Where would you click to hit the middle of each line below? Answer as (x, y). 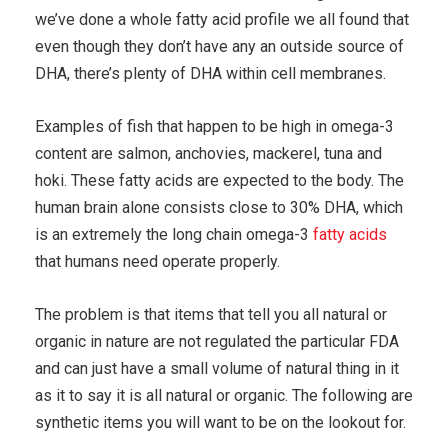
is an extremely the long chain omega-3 (174, 234)
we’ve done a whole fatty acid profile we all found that (222, 19)
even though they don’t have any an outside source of (219, 46)
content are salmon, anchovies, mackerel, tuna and (208, 153)
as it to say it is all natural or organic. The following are (224, 395)
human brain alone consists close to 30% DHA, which (219, 207)
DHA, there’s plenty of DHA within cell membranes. (210, 73)
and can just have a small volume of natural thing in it (217, 368)
